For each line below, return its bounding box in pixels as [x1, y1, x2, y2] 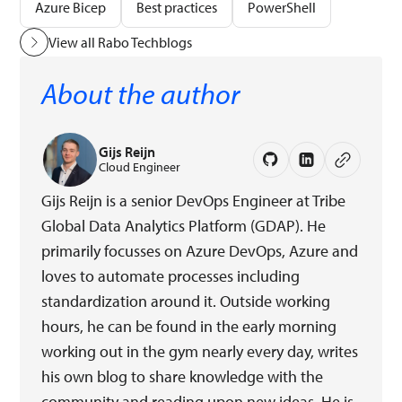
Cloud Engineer [99, 158, 181, 175]
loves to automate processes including [41, 265, 301, 286]
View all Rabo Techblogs [48, 32, 193, 51]
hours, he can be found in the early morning [41, 315, 337, 336]
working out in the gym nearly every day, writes [41, 340, 359, 362]
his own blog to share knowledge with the [41, 365, 324, 387]
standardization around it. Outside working [41, 290, 331, 311]
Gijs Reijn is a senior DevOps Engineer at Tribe [41, 189, 346, 211]
